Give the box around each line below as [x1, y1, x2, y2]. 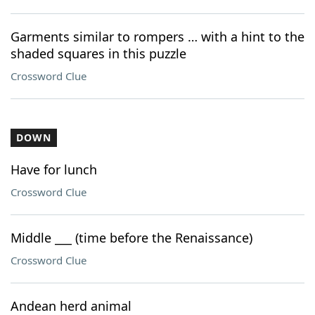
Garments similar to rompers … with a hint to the [11, 28, 304, 45]
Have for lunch [11, 161, 97, 178]
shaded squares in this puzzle [11, 45, 186, 62]
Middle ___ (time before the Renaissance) [11, 229, 252, 246]
